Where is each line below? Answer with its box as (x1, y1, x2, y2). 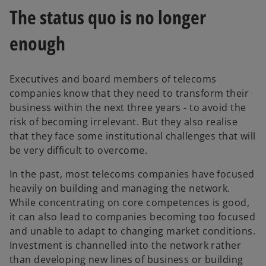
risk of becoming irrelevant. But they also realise (9, 115, 238, 129)
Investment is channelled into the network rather (9, 239, 242, 252)
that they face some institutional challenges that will (9, 129, 256, 143)
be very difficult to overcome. (9, 144, 148, 157)
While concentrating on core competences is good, (9, 196, 250, 210)
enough (9, 30, 65, 56)
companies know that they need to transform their (9, 87, 249, 100)
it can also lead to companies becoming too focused (9, 210, 256, 224)
